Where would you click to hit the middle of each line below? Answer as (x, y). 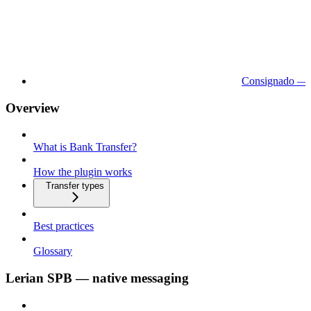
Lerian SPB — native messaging (97, 278)
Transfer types (75, 186)
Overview (33, 108)
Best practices (64, 226)
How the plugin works (83, 172)
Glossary (53, 251)
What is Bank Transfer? (85, 147)
